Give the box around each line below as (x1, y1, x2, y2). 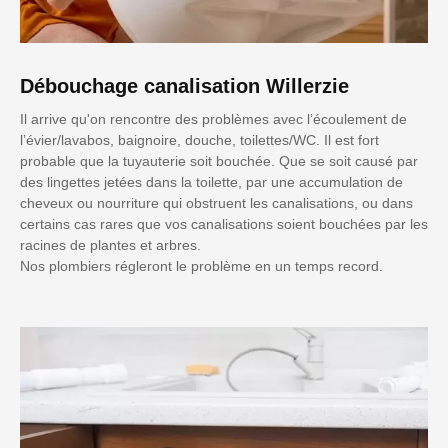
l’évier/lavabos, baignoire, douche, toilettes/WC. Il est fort (20, 131, 379, 148)
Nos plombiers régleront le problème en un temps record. (20, 257, 383, 274)
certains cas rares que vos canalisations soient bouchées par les (20, 215, 428, 232)
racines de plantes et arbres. (20, 236, 201, 253)
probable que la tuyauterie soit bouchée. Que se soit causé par (20, 152, 418, 169)
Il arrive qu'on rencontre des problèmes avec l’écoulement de (20, 110, 407, 127)
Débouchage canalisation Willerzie (20, 74, 349, 97)
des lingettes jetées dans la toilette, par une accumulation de (20, 173, 403, 190)
